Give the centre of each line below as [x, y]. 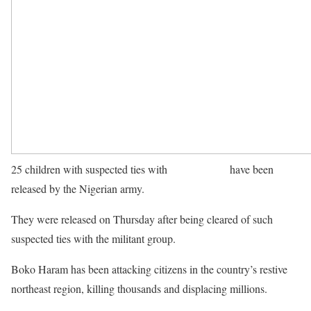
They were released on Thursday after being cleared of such [142, 219]
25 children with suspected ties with [91, 169]
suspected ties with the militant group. [93, 238]
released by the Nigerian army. [78, 188]
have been [250, 169]
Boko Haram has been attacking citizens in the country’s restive [149, 269]
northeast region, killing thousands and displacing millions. [139, 288]
